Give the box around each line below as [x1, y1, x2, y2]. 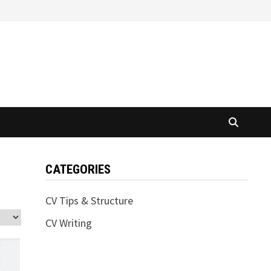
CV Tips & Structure [45, 194, 133, 207]
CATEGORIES [45, 162, 111, 177]
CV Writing [45, 216, 92, 230]
